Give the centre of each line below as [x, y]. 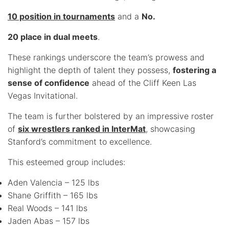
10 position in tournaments [61, 16]
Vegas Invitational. [43, 95]
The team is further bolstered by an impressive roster [111, 116]
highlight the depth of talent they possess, [90, 70]
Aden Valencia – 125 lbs [53, 182]
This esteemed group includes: [66, 162]
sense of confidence [49, 83]
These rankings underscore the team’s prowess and [106, 57]
